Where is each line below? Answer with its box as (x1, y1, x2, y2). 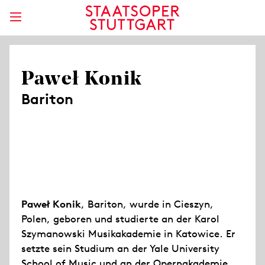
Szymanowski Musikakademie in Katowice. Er (21, 227, 235, 240)
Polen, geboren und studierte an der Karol (21, 212, 219, 225)
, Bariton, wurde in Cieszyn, (81, 198, 214, 211)
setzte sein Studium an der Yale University (21, 242, 219, 255)
